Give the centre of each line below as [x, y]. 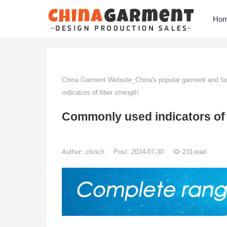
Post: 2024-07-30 [140, 152]
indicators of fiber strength [100, 92]
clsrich [96, 152]
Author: [73, 152]
